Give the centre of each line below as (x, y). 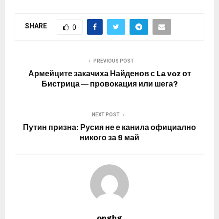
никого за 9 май (109, 137)
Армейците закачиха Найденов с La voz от (109, 73)
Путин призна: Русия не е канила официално (109, 127)
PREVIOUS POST (113, 61)
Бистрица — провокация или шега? (109, 84)
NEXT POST (106, 114)
